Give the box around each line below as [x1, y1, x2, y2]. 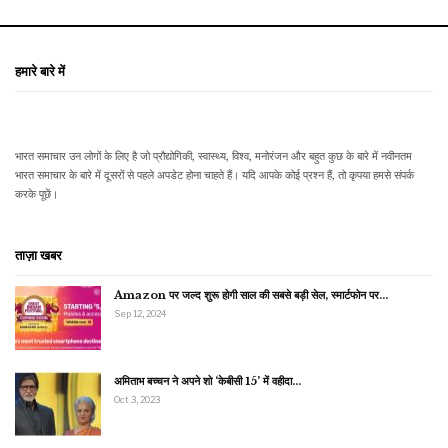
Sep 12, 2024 [114, 308, 166, 320]
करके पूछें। [15, 187, 58, 202]
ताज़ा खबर [15, 247, 62, 264]
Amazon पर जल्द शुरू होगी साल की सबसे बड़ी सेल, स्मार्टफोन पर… [114, 288, 388, 303]
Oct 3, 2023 [114, 394, 160, 406]
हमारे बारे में [15, 63, 65, 80]
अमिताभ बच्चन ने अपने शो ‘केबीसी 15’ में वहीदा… [114, 374, 301, 389]
